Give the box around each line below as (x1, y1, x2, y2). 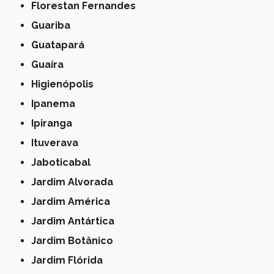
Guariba (39, 20, 71, 32)
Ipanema (34, 98, 76, 110)
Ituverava (34, 137, 79, 149)
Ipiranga (34, 117, 73, 130)
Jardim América (36, 196, 111, 208)
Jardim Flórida (36, 254, 103, 267)
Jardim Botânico (36, 235, 114, 247)
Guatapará (39, 39, 85, 51)
